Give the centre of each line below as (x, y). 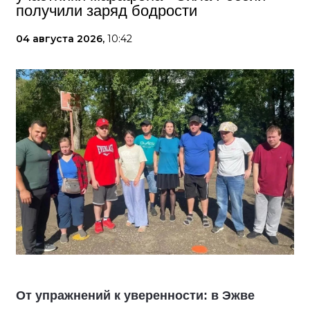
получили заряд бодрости (107, 11)
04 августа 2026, (62, 39)
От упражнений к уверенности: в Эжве (135, 295)
